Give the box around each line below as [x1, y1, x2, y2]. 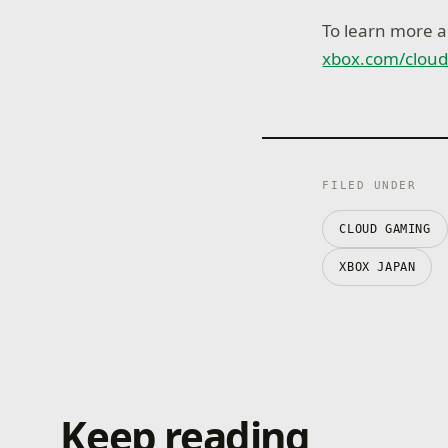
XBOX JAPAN [339, 260, 416, 275]
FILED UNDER [322, 179, 417, 193]
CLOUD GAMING [339, 222, 431, 237]
